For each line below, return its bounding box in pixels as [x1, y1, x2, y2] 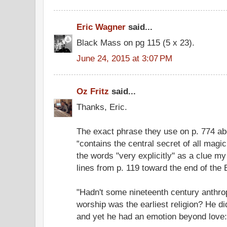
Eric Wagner [77, 22, 126, 32]
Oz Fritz [77, 86, 109, 96]
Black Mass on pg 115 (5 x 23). [77, 37, 195, 48]
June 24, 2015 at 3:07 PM [77, 53, 172, 63]
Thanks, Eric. [77, 101, 127, 112]
